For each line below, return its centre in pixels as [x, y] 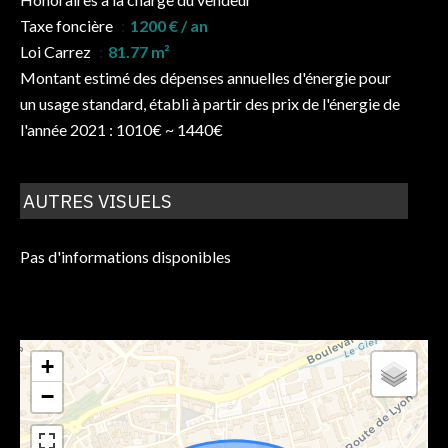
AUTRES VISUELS [98, 200]
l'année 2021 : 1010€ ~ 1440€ [121, 129]
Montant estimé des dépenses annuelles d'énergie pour [205, 77]
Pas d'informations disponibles [125, 256]
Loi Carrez [57, 51]
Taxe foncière [68, 25]
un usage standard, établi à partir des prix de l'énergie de [210, 103]
